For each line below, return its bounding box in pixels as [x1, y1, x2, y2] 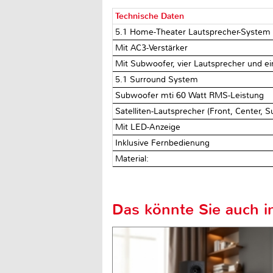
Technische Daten [115, 10, 185, 21]
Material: [115, 153, 152, 164]
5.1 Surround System [115, 74, 199, 85]
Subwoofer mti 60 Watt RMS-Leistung [115, 90, 264, 101]
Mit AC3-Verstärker [115, 42, 188, 53]
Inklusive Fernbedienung [115, 137, 210, 148]
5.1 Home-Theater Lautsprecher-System [115, 26, 271, 37]
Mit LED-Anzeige [115, 121, 181, 132]
